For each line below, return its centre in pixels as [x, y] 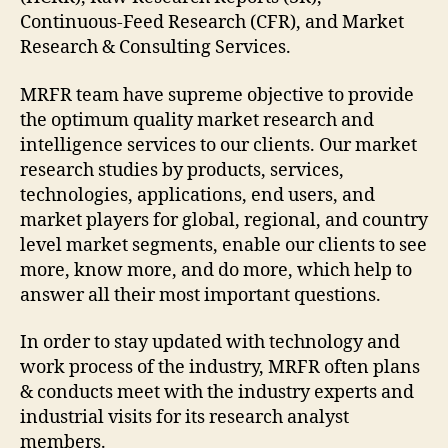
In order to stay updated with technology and [210, 343]
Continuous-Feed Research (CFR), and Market [212, 23]
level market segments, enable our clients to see [223, 245]
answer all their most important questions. [200, 295]
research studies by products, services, [182, 170]
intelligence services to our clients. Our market [218, 145]
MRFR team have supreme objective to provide [217, 95]
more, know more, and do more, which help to [216, 270]
